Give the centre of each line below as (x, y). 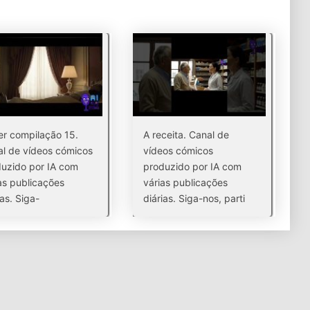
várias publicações (186, 182)
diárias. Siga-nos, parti (194, 198)
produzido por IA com (193, 166)
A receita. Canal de (186, 135)
